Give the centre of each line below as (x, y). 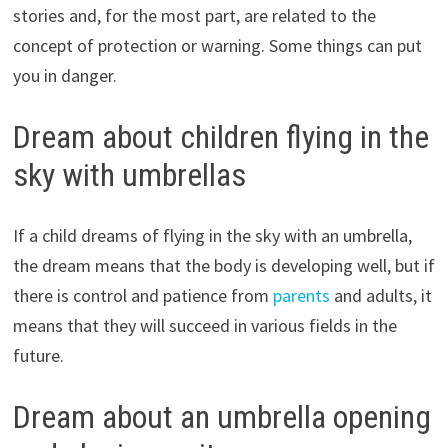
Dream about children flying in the (220, 137)
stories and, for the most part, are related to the (194, 16)
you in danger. (64, 76)
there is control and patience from (142, 295)
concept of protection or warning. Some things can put (217, 46)
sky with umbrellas (129, 175)
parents (301, 295)
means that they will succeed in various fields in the (204, 325)
